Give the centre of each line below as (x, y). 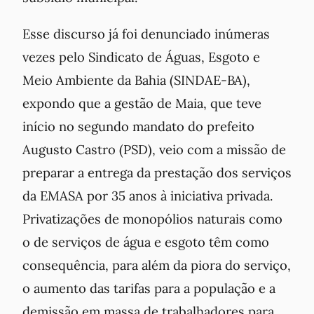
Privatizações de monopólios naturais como (152, 218)
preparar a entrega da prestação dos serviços (157, 172)
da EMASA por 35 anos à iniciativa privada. (148, 195)
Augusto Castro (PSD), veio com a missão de (154, 149)
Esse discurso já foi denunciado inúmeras (146, 33)
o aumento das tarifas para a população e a (149, 288)
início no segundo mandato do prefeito (138, 126)
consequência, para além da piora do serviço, (157, 265)
